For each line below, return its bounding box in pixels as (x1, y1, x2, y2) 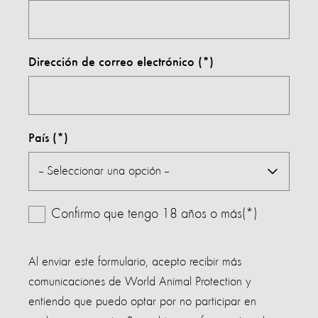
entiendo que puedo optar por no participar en (28, 295, 256, 308)
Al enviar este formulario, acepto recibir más (28, 255, 241, 268)
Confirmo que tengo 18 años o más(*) (51, 207, 257, 221)
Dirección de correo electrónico (28, 55, 194, 69)
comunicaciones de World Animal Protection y (28, 275, 251, 288)
